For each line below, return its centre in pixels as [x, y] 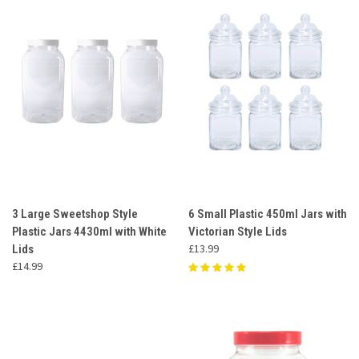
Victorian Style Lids [237, 231]
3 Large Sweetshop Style [75, 214]
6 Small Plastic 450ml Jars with [267, 214]
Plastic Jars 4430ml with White [89, 231]
